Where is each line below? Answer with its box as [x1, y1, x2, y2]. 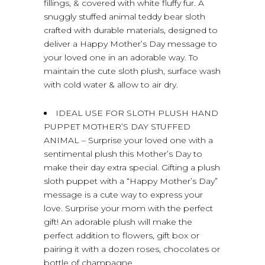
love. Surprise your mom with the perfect [44, 202, 213, 214]
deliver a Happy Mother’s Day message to [44, 38, 217, 49]
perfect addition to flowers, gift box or [44, 230, 199, 241]
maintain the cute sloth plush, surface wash [44, 65, 221, 76]
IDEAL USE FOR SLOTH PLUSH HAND [56, 107, 218, 118]
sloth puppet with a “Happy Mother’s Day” [44, 175, 218, 186]
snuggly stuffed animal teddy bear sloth [44, 11, 205, 22]
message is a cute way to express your [44, 189, 203, 200]
